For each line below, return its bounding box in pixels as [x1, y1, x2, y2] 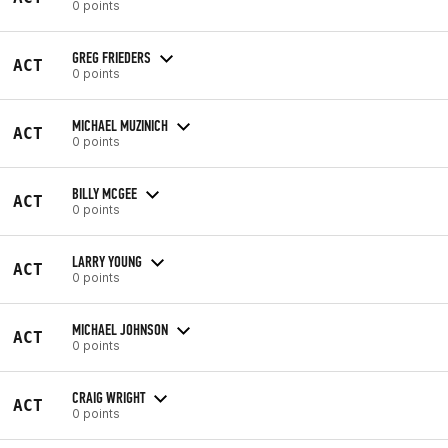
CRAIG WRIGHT [72, 387, 145, 407]
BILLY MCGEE [72, 183, 137, 203]
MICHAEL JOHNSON [72, 319, 168, 339]
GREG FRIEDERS [72, 47, 151, 67]
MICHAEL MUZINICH [72, 115, 168, 135]
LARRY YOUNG [72, 251, 142, 271]
